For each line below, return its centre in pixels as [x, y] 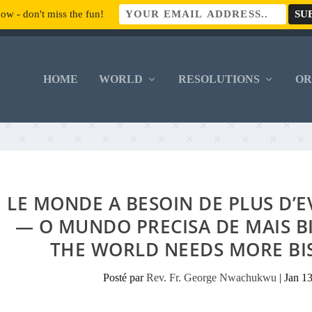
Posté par [125, 278]
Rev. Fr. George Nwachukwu [212, 278]
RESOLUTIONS [219, 79]
